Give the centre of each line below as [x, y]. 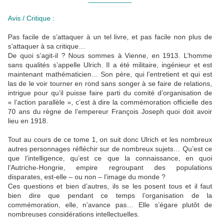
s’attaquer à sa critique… [47, 46]
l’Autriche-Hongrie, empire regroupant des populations [110, 168]
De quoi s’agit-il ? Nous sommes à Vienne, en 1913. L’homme [110, 56]
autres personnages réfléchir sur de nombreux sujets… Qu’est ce [110, 149]
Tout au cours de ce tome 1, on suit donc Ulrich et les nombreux [110, 140]
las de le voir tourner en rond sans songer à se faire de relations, [110, 84]
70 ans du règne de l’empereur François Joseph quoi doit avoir [110, 112]
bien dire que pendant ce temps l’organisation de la [110, 196]
